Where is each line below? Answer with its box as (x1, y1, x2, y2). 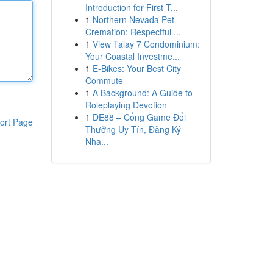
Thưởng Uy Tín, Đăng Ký (85, 123, 181, 135)
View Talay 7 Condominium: (92, 38, 200, 50)
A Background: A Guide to (92, 87, 193, 99)
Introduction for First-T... (85, 1, 178, 13)
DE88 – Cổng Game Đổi (92, 111, 186, 123)
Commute (85, 74, 123, 87)
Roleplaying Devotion (85, 99, 167, 111)
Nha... (85, 135, 108, 147)
